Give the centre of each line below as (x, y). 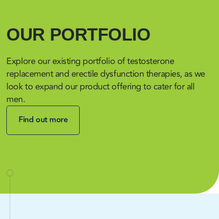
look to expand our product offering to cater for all (100, 87)
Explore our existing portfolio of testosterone (90, 61)
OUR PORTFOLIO (78, 34)
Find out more (43, 120)
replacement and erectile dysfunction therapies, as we (106, 74)
